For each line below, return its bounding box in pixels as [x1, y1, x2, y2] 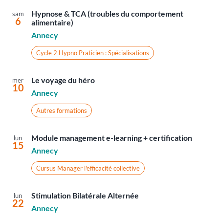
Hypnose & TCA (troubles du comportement [31, 9, 183, 19]
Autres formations [36, 107, 87, 115]
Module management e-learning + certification [31, 133, 192, 143]
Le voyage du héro [31, 75, 95, 85]
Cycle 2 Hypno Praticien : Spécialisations [36, 49, 149, 57]
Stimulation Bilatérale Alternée [31, 191, 139, 200]
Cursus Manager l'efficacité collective [36, 164, 140, 173]
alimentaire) [31, 18, 73, 27]
